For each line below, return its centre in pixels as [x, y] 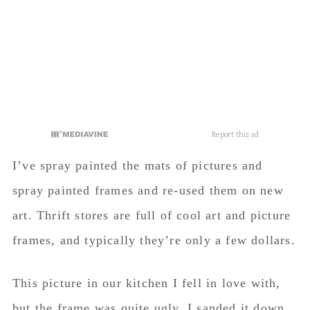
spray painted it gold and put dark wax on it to [148, 136]
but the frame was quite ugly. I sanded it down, [151, 111]
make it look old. [62, 161]
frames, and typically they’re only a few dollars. [154, 44]
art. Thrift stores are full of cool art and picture [152, 19]
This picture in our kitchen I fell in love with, [146, 86]
